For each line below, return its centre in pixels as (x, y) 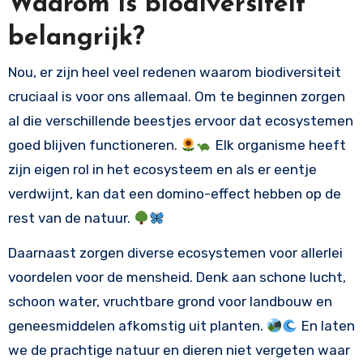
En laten (326, 326)
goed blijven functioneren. (94, 145)
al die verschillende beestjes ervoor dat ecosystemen (180, 121)
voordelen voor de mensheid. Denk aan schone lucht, (177, 278)
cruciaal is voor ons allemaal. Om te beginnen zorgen (176, 97)
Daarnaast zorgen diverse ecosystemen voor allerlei (175, 253)
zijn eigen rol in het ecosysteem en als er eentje (162, 170)
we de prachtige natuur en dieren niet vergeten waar (179, 350)
